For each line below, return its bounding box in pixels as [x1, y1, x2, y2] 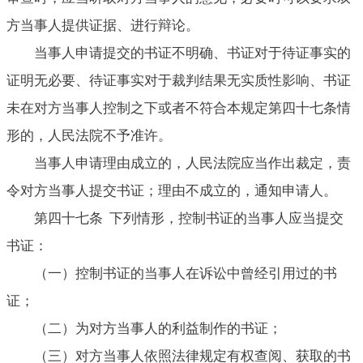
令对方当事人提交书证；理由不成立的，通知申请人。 [6, 182, 337, 199]
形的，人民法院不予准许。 [6, 127, 172, 143]
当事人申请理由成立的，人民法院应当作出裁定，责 [34, 155, 351, 171]
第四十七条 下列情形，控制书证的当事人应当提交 [34, 210, 344, 226]
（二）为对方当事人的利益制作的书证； [34, 320, 282, 336]
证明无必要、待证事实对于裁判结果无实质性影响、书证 [6, 72, 351, 88]
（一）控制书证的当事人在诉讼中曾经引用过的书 [34, 265, 337, 281]
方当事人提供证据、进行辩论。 [6, 17, 199, 33]
